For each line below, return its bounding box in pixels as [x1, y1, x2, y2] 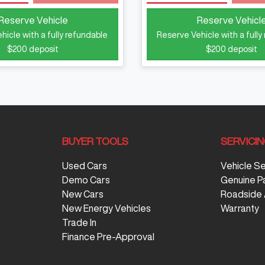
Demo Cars [62, 175, 110, 185]
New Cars [62, 189, 104, 199]
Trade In [62, 218, 96, 228]
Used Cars [62, 161, 107, 171]
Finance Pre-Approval [62, 232, 154, 242]
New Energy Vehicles [62, 203, 151, 214]
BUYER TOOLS [62, 136, 128, 147]
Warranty [221, 203, 260, 214]
